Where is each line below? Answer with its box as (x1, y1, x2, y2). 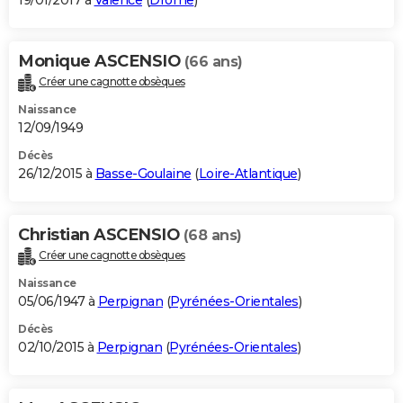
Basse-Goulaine (94, 166, 192, 183)
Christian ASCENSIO (18, 225, 184, 246)
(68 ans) (183, 227, 242, 245)
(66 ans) (184, 53, 243, 71)
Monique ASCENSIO (18, 51, 184, 72)
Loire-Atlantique (198, 166, 298, 183)
